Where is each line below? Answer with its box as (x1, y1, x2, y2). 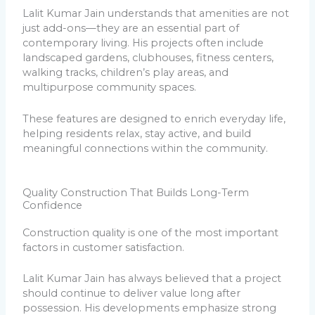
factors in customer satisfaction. (22, 240, 185, 254)
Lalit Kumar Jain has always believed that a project (22, 272, 282, 285)
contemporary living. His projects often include (22, 37, 264, 50)
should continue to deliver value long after (22, 287, 241, 300)
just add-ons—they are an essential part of (22, 22, 240, 35)
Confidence (22, 198, 83, 212)
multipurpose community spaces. (22, 81, 197, 94)
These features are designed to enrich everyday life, (22, 112, 286, 125)
